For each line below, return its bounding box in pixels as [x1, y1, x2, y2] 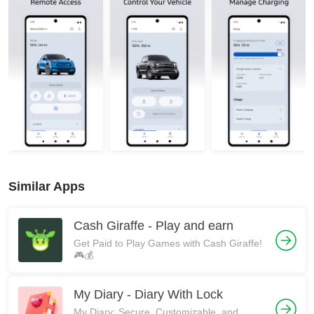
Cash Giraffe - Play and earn [74, 219, 233, 233]
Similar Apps [8, 179, 85, 193]
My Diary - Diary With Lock [74, 287, 223, 301]
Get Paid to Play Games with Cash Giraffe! [74, 238, 262, 249]
